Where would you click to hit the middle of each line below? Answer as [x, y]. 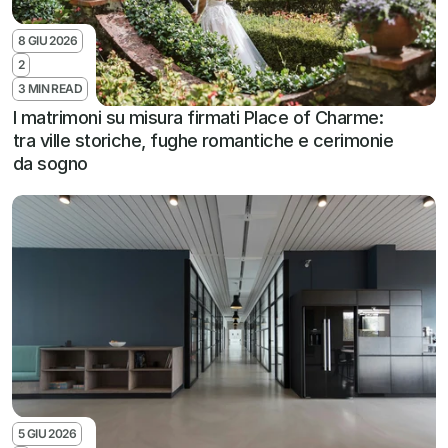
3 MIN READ [50, 88]
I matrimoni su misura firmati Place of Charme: [198, 117]
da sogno [50, 163]
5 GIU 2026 [47, 433]
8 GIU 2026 [47, 40]
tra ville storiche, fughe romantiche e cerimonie [203, 140]
